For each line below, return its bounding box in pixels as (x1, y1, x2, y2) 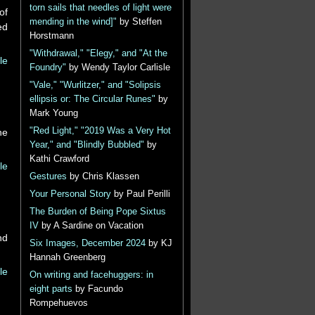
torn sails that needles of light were (29, 3, 172, 13)
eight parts (29, 284, 72, 294)
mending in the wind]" (29, 17, 117, 27)
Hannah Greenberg (29, 252, 105, 262)
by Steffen (116, 17, 162, 27)
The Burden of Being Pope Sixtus (29, 207, 166, 217)
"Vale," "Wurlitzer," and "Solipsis (29, 80, 161, 90)
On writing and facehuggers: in (29, 270, 153, 280)
